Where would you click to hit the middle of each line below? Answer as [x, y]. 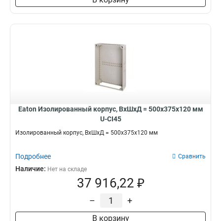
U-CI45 [110, 119]
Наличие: [31, 169]
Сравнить [192, 156]
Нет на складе [67, 169]
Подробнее [33, 156]
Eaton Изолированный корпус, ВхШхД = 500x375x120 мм [110, 109]
